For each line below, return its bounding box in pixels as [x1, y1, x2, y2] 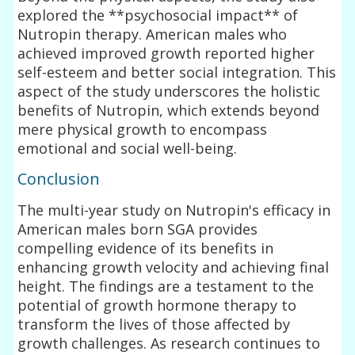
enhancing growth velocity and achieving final [17, 257, 330, 277]
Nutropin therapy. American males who [17, 24, 288, 44]
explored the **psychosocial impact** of [17, 5, 299, 25]
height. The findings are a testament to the [17, 276, 315, 296]
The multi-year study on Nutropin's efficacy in [17, 200, 331, 219]
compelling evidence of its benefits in [17, 238, 274, 258]
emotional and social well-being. [17, 138, 238, 158]
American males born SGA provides [17, 219, 258, 239]
